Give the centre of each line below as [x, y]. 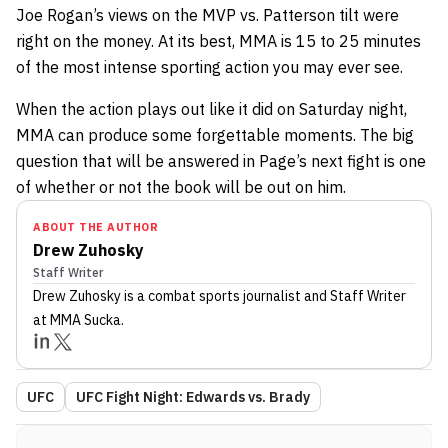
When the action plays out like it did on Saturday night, [211, 109]
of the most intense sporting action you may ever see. [209, 67]
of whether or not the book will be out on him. [181, 187]
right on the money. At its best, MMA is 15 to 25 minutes [218, 41]
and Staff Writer [353, 296]
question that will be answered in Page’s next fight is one [221, 161]
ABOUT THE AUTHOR [95, 227]
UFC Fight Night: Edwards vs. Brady [193, 397]
